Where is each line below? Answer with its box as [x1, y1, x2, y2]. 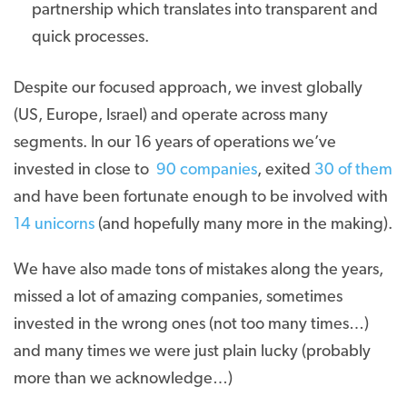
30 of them [314, 162, 392, 179]
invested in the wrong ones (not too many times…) [14, 316, 369, 333]
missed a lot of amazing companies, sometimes [14, 289, 342, 306]
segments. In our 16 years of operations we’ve [14, 134, 336, 152]
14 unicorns [14, 216, 94, 233]
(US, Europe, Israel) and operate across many [14, 107, 328, 124]
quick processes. [32, 29, 149, 46]
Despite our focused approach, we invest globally [14, 80, 362, 97]
